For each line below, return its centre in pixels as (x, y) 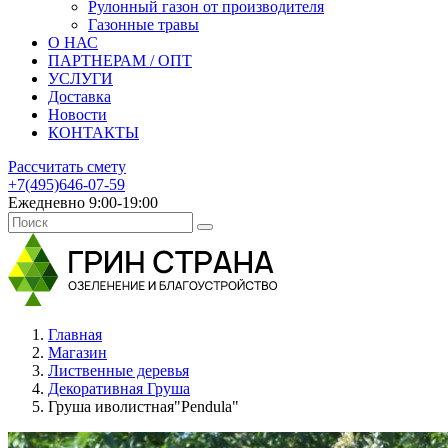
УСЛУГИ (80, 78)
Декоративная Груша (119, 388)
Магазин (77, 352)
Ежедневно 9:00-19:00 (83, 202)
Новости (77, 114)
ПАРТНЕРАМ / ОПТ (120, 60)
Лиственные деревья (118, 370)
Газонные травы (143, 24)
